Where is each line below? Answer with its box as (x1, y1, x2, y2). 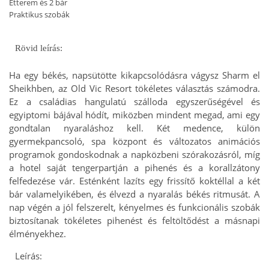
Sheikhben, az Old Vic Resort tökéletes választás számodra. (9, 82, 260, 94)
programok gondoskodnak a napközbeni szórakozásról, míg (9, 148, 260, 160)
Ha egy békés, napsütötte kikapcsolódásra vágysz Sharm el (9, 68, 260, 81)
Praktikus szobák (9, 9, 70, 20)
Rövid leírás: (15, 43, 62, 53)
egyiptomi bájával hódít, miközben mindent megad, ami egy (9, 108, 260, 121)
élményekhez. (9, 227, 66, 240)
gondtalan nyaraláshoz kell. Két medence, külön (9, 121, 260, 134)
